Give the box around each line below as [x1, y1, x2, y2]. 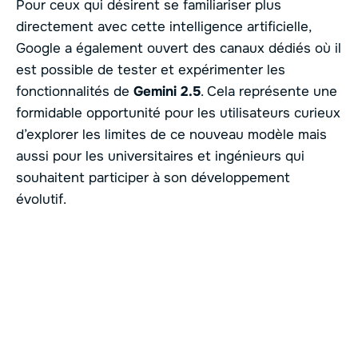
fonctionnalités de [16, 82, 133, 100]
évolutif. [16, 190, 66, 208]
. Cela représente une [201, 82, 337, 100]
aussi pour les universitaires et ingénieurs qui [16, 147, 304, 165]
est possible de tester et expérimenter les [16, 61, 285, 78]
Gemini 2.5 [133, 82, 201, 100]
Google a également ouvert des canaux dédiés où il [16, 39, 341, 57]
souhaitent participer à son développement [16, 169, 290, 186]
